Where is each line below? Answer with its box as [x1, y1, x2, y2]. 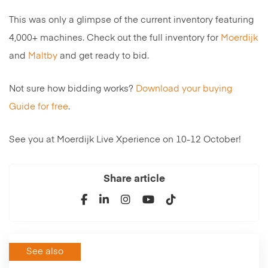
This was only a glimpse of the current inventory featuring [9, 16, 254, 25]
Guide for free [9, 102, 68, 112]
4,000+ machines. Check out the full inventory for [9, 33, 221, 43]
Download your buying [136, 84, 232, 94]
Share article [103, 174, 165, 185]
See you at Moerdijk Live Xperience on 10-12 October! [9, 135, 241, 145]
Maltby [28, 51, 57, 61]
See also [26, 247, 63, 257]
